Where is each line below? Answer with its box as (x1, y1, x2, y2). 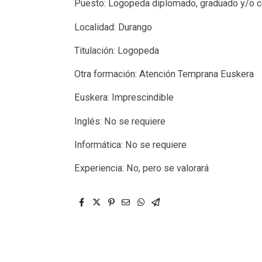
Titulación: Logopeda (74, 44, 160, 56)
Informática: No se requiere (74, 139, 187, 151)
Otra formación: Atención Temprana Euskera (74, 68, 254, 80)
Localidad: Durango (74, 21, 153, 33)
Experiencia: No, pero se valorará (74, 163, 209, 174)
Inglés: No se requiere (74, 115, 166, 127)
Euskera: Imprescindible (74, 92, 174, 104)
